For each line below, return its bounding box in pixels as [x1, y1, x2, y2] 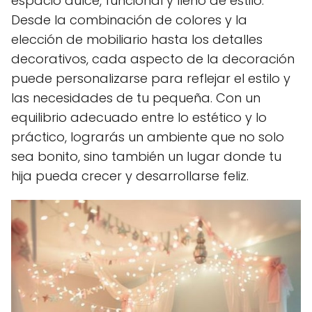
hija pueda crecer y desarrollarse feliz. [11, 167, 249, 185]
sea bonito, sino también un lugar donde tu [11, 148, 281, 165]
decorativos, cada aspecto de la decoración [11, 50, 295, 68]
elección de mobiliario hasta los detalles [11, 31, 263, 48]
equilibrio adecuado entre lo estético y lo [11, 109, 267, 126]
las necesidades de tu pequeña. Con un [11, 89, 260, 107]
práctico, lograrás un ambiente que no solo [11, 128, 284, 146]
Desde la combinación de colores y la [11, 11, 247, 29]
